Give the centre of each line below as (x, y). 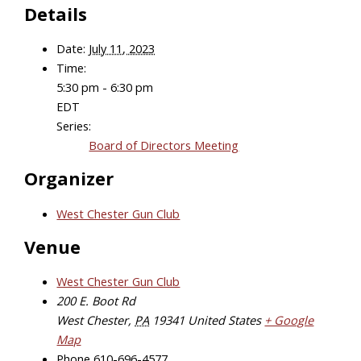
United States (225, 320)
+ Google (289, 320)
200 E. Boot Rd (96, 300)
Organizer (69, 179)
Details (56, 15)
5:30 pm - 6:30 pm (105, 87)
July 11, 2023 (122, 49)
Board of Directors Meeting (164, 145)
